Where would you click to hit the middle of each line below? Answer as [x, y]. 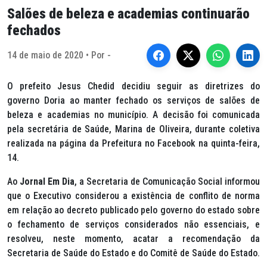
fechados [34, 30]
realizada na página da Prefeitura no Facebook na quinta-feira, [133, 143]
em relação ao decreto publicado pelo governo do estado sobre [133, 210]
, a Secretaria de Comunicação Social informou [167, 181]
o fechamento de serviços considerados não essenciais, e [133, 224]
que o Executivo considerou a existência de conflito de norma [133, 196]
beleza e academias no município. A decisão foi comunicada [133, 115]
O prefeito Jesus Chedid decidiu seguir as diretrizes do [133, 86]
